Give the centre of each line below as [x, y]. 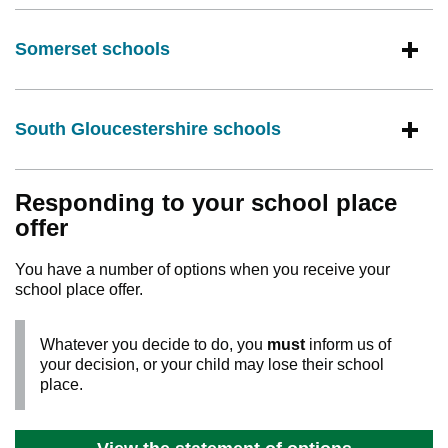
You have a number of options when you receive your [202, 270]
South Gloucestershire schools [148, 129]
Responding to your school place [206, 203]
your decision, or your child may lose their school [212, 365]
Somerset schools [92, 49]
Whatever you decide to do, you [153, 345]
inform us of [350, 345]
